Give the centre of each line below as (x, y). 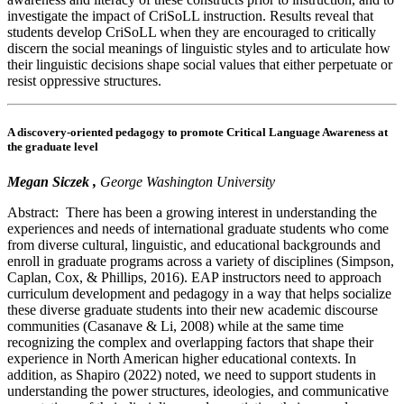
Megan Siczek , (52, 182)
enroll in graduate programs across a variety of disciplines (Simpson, (201, 262)
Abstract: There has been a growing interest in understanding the (192, 213)
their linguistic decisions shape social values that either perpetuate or (200, 65)
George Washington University (186, 182)
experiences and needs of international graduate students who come (198, 229)
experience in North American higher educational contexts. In (182, 359)
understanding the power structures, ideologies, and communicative (198, 391)
